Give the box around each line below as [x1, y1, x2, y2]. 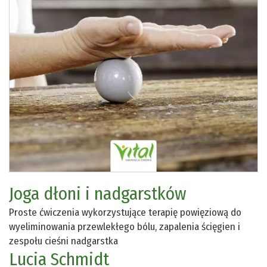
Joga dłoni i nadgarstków [9, 183, 187, 205]
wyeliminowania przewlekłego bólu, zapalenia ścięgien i [9, 221, 240, 234]
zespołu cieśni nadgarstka [9, 235, 118, 248]
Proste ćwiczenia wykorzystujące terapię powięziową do [9, 206, 241, 219]
